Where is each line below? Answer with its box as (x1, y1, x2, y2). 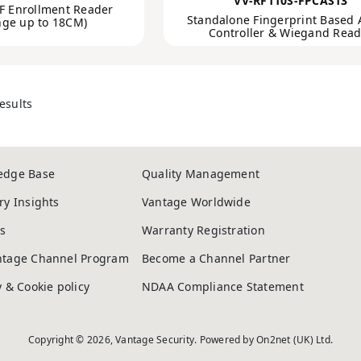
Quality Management (141, 166, 260, 181)
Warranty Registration (141, 222, 265, 238)
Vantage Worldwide (141, 194, 251, 210)
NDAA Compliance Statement (141, 279, 304, 294)
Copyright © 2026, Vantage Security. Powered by (27, 333, 257, 346)
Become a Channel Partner (141, 251, 291, 266)
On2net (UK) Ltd (256, 333, 330, 346)
